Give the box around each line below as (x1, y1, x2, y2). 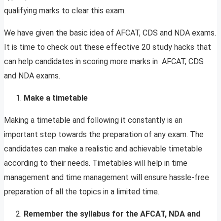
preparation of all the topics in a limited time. (4, 187, 159, 197)
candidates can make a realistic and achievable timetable (4, 144, 202, 154)
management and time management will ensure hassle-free (4, 173, 209, 183)
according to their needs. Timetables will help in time (4, 158, 187, 168)
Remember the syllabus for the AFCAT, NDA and (24, 209, 200, 219)
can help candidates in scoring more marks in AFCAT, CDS (4, 57, 204, 67)
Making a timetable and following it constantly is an (4, 115, 183, 125)
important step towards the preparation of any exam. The (4, 130, 204, 140)
